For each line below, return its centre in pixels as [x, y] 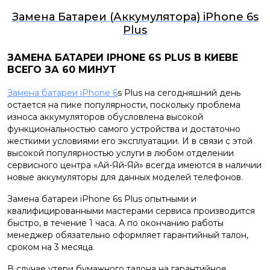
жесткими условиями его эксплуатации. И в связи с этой [130, 141]
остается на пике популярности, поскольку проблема [124, 105]
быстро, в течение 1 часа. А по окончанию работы [115, 223]
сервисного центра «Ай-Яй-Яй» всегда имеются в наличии [134, 165]
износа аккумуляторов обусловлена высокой [105, 117]
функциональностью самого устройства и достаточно [124, 129]
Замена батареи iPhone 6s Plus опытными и [102, 199]
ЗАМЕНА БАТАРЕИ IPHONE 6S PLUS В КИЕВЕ [123, 58]
